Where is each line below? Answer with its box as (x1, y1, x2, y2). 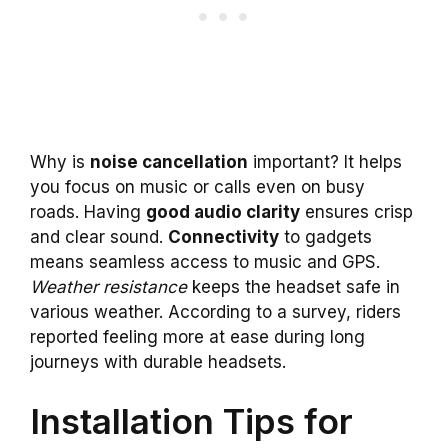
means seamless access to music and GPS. (30, 251, 380, 272)
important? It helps (248, 151, 402, 172)
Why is (30, 151, 90, 172)
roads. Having (30, 201, 146, 222)
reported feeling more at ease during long (30, 326, 365, 347)
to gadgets (279, 226, 372, 247)
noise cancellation (90, 151, 248, 172)
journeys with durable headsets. (30, 351, 286, 372)
